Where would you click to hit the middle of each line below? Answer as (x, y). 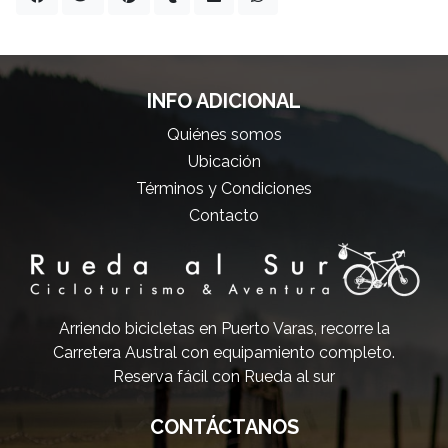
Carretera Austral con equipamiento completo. (224, 353)
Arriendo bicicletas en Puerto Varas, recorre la (224, 329)
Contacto (224, 216)
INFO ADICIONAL (224, 101)
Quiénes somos (224, 134)
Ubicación (224, 161)
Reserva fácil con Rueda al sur (224, 377)
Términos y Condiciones (224, 189)
